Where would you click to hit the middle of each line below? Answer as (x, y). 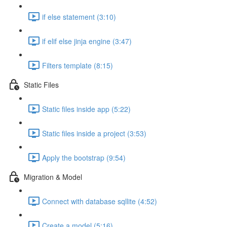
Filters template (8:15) (78, 65)
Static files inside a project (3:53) (94, 133)
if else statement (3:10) (79, 16)
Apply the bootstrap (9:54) (84, 157)
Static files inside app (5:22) (86, 109)
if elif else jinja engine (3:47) (87, 41)
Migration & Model (53, 177)
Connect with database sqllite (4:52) (100, 201)
